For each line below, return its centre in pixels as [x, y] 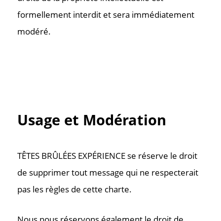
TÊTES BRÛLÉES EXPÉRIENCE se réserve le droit [107, 156]
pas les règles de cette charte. [74, 189]
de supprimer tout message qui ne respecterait [108, 172]
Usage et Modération [92, 120]
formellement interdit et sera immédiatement [106, 15]
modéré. [34, 31]
